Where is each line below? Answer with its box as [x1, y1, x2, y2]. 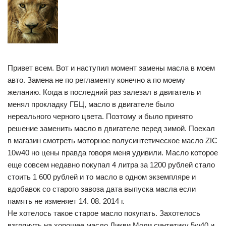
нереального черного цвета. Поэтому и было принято [8, 112, 193, 121]
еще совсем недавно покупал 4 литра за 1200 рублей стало [8, 160, 215, 169]
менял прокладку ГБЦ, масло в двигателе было [8, 100, 174, 108]
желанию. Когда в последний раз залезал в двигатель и [8, 88, 201, 96]
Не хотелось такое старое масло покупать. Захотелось [8, 209, 200, 217]
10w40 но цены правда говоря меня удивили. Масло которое [8, 148, 218, 157]
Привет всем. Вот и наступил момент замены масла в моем [8, 64, 215, 72]
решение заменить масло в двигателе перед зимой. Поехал [8, 124, 215, 133]
